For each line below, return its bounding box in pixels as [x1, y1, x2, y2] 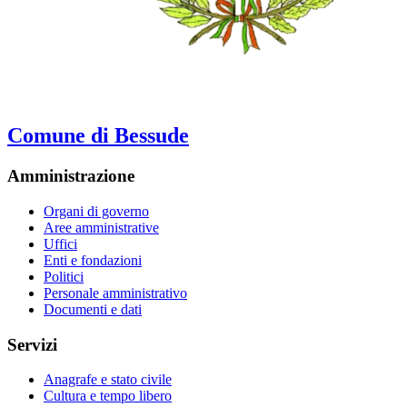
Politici [44, 268, 84, 284]
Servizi [7, 334, 57, 354]
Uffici [44, 235, 77, 252]
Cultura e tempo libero [44, 388, 172, 404]
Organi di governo [44, 203, 149, 219]
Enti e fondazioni [44, 252, 142, 268]
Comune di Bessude [7, 124, 189, 148]
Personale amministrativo [44, 284, 187, 301]
